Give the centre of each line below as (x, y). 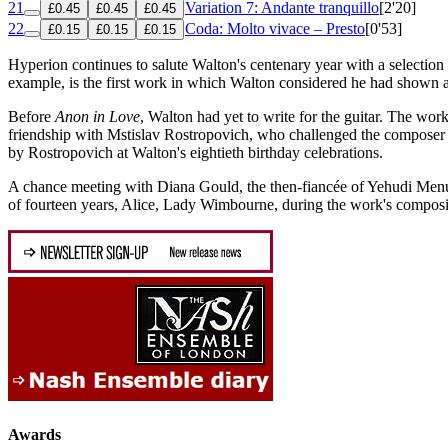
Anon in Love (97, 116)
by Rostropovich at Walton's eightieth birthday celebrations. (195, 152)
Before (31, 116)
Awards (34, 435)
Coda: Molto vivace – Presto (275, 28)
